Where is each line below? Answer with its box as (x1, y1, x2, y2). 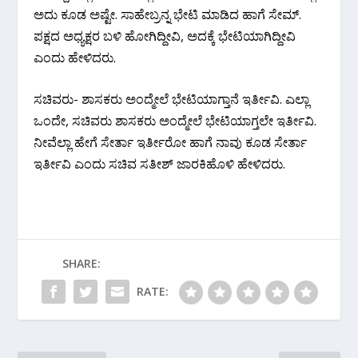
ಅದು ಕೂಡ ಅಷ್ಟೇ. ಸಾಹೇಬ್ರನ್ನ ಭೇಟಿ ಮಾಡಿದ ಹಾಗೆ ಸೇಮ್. (34, 5, 302, 23)
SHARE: (62, 256, 101, 272)
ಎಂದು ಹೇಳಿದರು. (34, 48, 117, 66)
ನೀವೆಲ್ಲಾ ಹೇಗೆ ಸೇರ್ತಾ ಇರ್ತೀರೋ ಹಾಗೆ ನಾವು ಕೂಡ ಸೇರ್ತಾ (34, 133, 308, 152)
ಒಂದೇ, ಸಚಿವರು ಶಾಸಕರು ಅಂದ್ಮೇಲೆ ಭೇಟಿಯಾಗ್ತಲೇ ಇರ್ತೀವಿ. (34, 112, 317, 130)
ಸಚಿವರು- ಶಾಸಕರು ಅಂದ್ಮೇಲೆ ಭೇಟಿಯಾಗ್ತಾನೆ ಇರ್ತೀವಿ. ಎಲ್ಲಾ (34, 90, 310, 109)
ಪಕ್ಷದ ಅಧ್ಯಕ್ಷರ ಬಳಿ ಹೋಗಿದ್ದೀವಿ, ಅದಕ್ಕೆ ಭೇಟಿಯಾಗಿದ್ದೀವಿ (34, 26, 296, 45)
